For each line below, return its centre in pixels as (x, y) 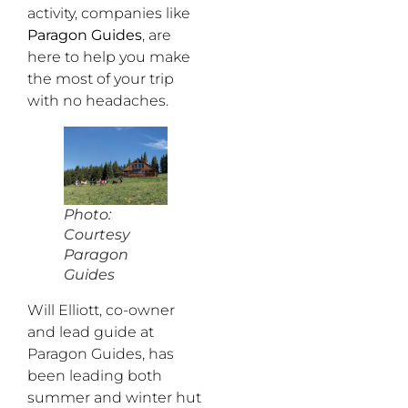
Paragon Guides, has (101, 353)
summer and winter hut (114, 397)
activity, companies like (109, 14)
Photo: (87, 214)
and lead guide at (91, 331)
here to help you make (109, 57)
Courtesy (97, 234)
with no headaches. (98, 101)
